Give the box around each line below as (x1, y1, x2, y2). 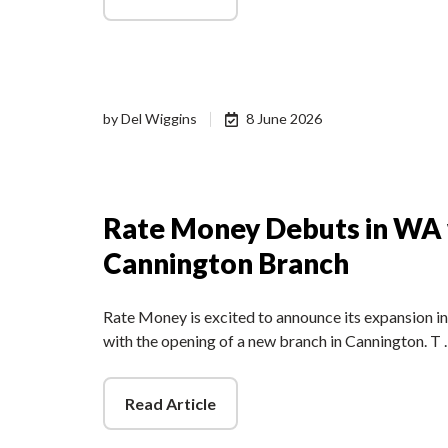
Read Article (124, 393, 216, 413)
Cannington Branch (103, 246, 349, 281)
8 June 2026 (246, 110, 323, 128)
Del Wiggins (121, 110, 197, 128)
